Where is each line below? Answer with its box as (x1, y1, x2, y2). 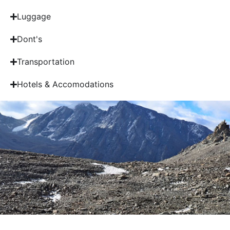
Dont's (17, 34, 43, 45)
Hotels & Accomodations (17, 79, 114, 90)
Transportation (17, 56, 75, 67)
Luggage (17, 11, 51, 22)
